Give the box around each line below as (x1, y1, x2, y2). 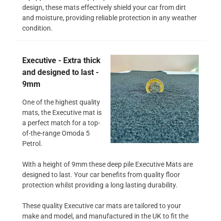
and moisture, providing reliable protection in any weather (22, 13, 197, 22)
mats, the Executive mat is (22, 108, 102, 116)
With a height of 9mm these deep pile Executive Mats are (22, 160, 193, 168)
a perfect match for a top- (22, 118, 100, 127)
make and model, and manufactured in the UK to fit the (22, 212, 188, 220)
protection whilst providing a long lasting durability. (22, 181, 178, 189)
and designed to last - (22, 67, 99, 77)
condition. (22, 24, 53, 32)
